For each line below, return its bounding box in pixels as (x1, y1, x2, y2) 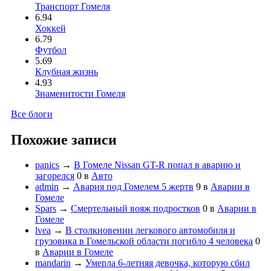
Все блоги (11, 108, 53, 119)
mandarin (35, 258, 71, 269)
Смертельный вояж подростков (71, 203, 200, 214)
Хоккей (35, 22, 66, 33)
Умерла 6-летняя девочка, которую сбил (85, 258, 250, 269)
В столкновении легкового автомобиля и (65, 225, 235, 236)
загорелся (35, 171, 74, 181)
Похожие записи (11, 131, 117, 148)
